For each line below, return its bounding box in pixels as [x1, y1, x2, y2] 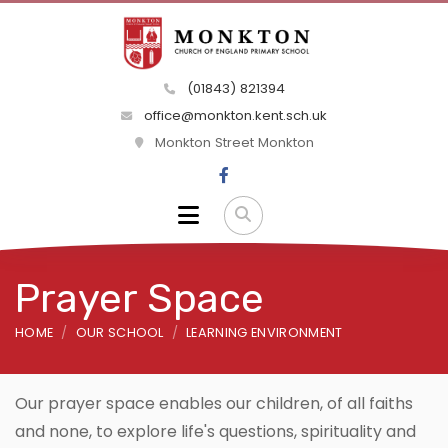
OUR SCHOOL [75, 323, 164, 341]
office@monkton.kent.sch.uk [140, 106, 327, 126]
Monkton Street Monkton [150, 133, 314, 153]
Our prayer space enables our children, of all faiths [15, 391, 413, 415]
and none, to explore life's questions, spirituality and [15, 419, 416, 443]
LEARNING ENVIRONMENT [186, 323, 343, 341]
